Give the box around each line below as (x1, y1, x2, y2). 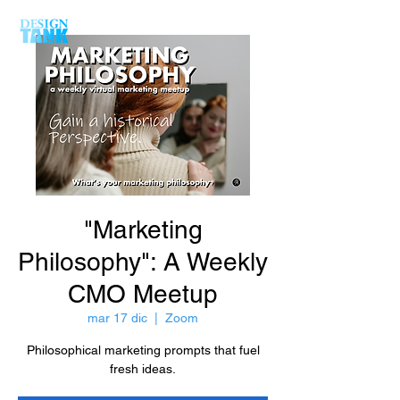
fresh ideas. (110, 362, 176, 376)
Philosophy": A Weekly (18, 247, 268, 276)
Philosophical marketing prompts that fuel (26, 343, 260, 357)
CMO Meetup (68, 279, 218, 308)
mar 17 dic (87, 311, 147, 325)
